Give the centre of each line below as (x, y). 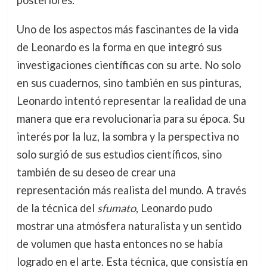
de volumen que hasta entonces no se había (119, 243)
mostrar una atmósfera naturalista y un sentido (129, 226)
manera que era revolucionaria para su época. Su (131, 118)
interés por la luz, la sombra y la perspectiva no (128, 136)
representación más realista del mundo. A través (131, 190)
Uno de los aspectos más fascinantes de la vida (127, 29)
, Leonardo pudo (174, 208)
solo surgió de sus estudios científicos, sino (119, 154)
